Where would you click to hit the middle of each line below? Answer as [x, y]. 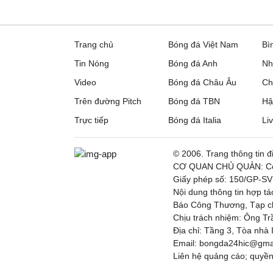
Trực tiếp [91, 120]
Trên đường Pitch [108, 101]
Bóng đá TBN [194, 101]
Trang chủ [94, 44]
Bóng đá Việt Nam [203, 44]
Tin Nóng [92, 63]
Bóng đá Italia [195, 120]
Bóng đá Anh [193, 63]
